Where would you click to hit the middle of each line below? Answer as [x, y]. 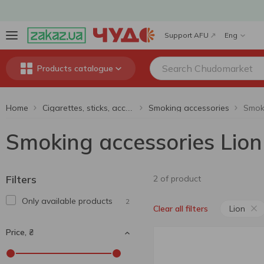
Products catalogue [75, 68]
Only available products [67, 201]
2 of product [177, 179]
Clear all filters [181, 209]
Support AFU [187, 35]
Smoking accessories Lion [134, 142]
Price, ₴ [20, 232]
